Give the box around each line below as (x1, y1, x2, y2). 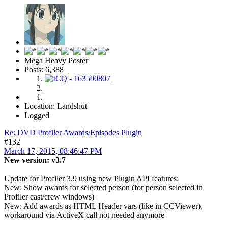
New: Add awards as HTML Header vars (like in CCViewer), (4, 201, 203, 210)
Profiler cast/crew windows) (4, 192, 94, 201)
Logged (24, 110, 49, 120)
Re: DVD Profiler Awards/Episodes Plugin (4, 128, 142, 137)
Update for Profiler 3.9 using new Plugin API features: (4, 174, 179, 183)
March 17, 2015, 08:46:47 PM (4, 146, 102, 155)
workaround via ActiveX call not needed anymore (4, 210, 164, 219)
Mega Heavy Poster (24, 55, 88, 65)
